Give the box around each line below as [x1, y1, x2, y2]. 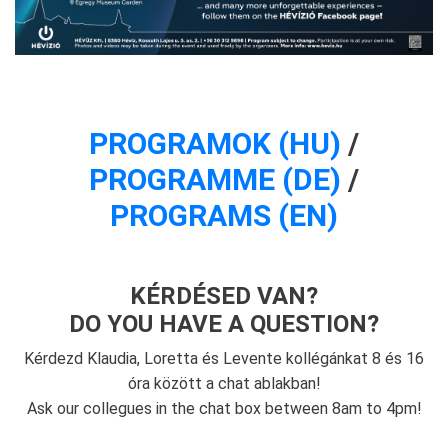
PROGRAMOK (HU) [89, 125, 341, 161]
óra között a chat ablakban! [127, 373, 321, 393]
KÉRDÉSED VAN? [130, 281, 318, 310]
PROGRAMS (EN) [110, 197, 338, 233]
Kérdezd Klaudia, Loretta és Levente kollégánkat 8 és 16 [24, 348, 424, 368]
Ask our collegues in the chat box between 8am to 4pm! [26, 398, 422, 418]
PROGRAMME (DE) [89, 161, 341, 197]
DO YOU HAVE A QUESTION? [69, 309, 379, 338]
